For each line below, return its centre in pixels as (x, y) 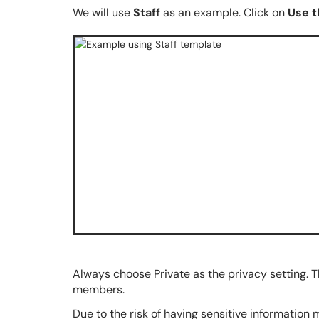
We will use (103, 13)
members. (101, 290)
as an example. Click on (224, 13)
